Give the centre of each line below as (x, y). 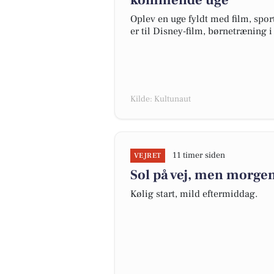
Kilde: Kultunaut (161, 99)
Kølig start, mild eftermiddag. (194, 194)
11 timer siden (198, 155)
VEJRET (148, 156)
